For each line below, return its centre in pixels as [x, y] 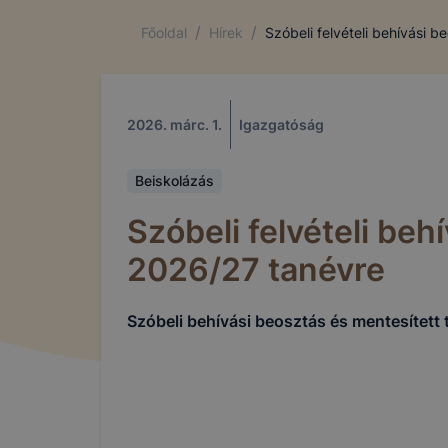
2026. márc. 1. [174, 124]
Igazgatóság [281, 124]
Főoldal [164, 32]
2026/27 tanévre [256, 269]
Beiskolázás [174, 180]
